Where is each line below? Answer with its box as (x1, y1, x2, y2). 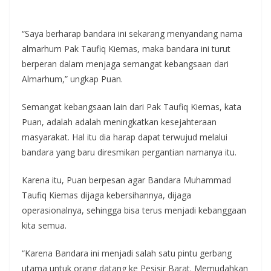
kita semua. (22, 220, 67, 231)
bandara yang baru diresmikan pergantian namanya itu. (22, 146, 237, 158)
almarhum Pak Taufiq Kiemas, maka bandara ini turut (22, 43, 230, 54)
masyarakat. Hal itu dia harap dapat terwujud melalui (22, 131, 227, 143)
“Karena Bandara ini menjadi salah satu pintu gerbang (22, 247, 232, 259)
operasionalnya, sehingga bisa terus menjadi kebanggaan (22, 204, 246, 216)
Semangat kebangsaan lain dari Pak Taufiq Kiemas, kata (22, 101, 241, 113)
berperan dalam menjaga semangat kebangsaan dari (22, 58, 229, 70)
